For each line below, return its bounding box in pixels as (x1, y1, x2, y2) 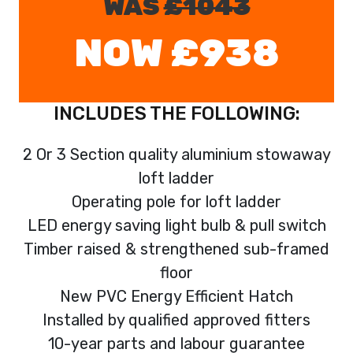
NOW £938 (74, 30, 279, 76)
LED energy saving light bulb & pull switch (27, 215, 326, 235)
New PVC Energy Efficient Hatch (60, 286, 293, 306)
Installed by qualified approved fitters (43, 310, 310, 329)
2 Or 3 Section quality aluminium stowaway (22, 144, 331, 164)
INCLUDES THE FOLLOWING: (53, 102, 300, 124)
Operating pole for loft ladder (72, 191, 281, 211)
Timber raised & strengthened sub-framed (24, 239, 329, 258)
